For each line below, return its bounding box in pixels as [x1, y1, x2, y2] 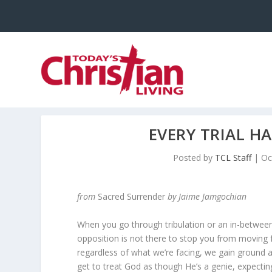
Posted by [173, 152, 216, 164]
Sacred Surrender [98, 191, 166, 203]
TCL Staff [215, 152, 252, 164]
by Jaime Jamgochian [165, 191, 247, 203]
